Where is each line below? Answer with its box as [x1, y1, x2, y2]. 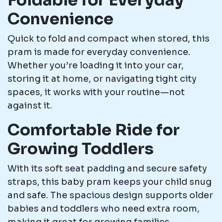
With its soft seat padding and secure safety [7, 163, 207, 174]
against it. [7, 100, 52, 111]
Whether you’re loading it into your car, [7, 60, 184, 71]
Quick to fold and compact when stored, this [7, 33, 210, 44]
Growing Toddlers [7, 139, 154, 159]
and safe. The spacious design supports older [7, 190, 213, 201]
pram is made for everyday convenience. [7, 47, 190, 57]
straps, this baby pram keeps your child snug [7, 176, 212, 187]
